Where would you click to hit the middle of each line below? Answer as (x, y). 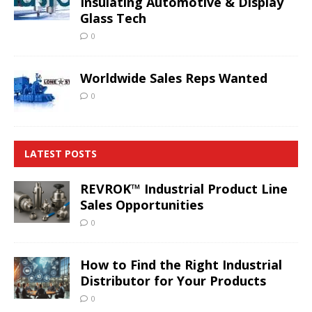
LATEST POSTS (61, 154)
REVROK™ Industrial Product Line (184, 189)
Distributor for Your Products (173, 281)
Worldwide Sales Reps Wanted (174, 78)
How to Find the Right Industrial (181, 265)
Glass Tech (113, 18)
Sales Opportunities (142, 205)
